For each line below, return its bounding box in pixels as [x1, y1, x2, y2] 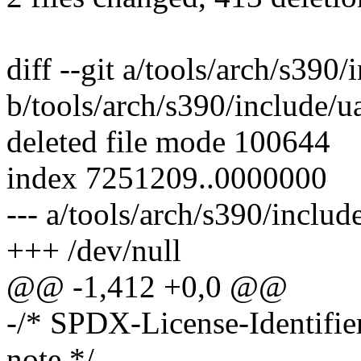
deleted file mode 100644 [6, 124, 330, 160]
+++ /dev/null [6, 233, 181, 268]
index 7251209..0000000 [6, 160, 327, 196]
